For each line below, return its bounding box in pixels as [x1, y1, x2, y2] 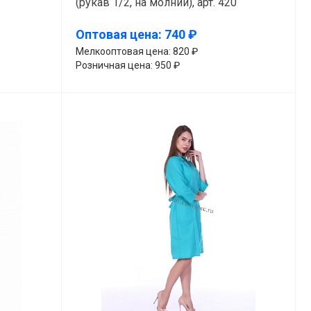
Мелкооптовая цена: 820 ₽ [75, 45, 198, 57]
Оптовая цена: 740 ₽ [75, 27, 197, 42]
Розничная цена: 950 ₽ [75, 59, 180, 71]
